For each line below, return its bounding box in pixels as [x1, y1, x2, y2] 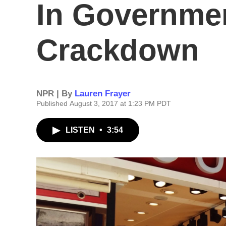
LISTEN [66, 126, 97, 134]
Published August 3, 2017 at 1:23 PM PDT [36, 99, 171, 107]
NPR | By [36, 89, 75, 98]
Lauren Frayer [75, 89, 131, 98]
